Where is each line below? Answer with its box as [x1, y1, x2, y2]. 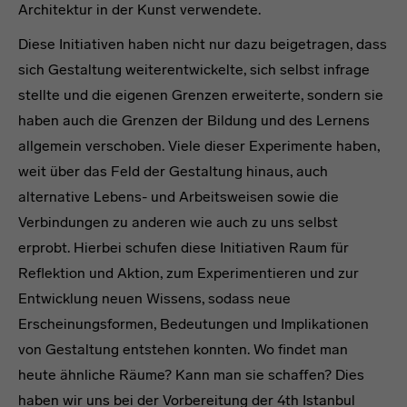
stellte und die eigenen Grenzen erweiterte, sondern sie [18, 85, 383, 104]
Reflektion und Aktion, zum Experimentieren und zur [18, 263, 359, 282]
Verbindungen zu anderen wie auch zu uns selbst [18, 213, 338, 231]
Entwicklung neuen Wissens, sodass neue [18, 289, 291, 307]
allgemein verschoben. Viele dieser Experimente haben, [18, 136, 380, 154]
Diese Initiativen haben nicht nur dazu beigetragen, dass [18, 35, 387, 53]
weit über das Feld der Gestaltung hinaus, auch [18, 162, 328, 180]
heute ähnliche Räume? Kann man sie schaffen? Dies [18, 365, 364, 383]
